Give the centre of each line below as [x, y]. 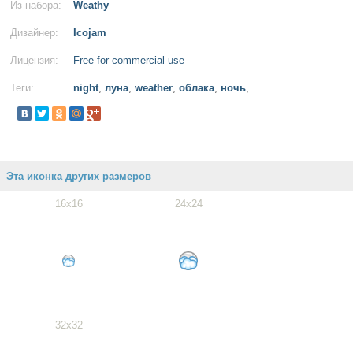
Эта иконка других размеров [79, 176]
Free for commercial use [129, 60]
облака [197, 88]
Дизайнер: [34, 33]
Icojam [90, 33]
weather [154, 88]
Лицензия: [34, 60]
